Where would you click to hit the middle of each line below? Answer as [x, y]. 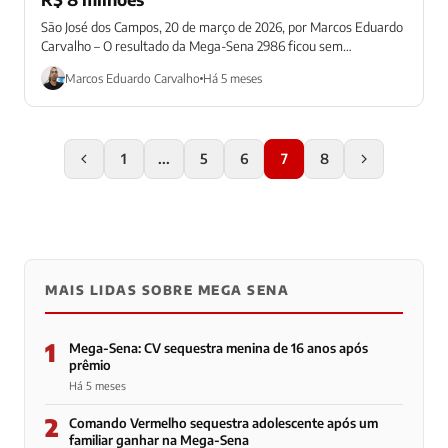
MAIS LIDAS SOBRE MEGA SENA [167, 290]
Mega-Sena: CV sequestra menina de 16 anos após [218, 348]
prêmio [90, 365]
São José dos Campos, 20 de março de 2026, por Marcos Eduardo [222, 27]
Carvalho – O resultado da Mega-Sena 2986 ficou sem [192, 46]
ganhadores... [79, 65]
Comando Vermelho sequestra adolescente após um [223, 423]
